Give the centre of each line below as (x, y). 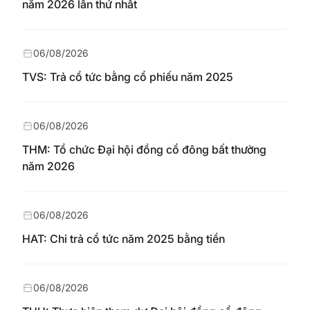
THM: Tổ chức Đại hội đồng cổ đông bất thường (144, 149)
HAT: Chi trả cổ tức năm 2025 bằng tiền (124, 239)
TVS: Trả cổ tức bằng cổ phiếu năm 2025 (128, 77)
